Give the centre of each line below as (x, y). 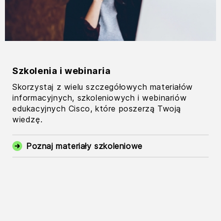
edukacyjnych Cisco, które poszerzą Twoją (97, 108)
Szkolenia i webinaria (62, 71)
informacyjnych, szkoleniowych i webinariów (100, 97)
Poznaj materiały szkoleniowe (84, 146)
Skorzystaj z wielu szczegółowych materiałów (103, 87)
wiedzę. (28, 119)
